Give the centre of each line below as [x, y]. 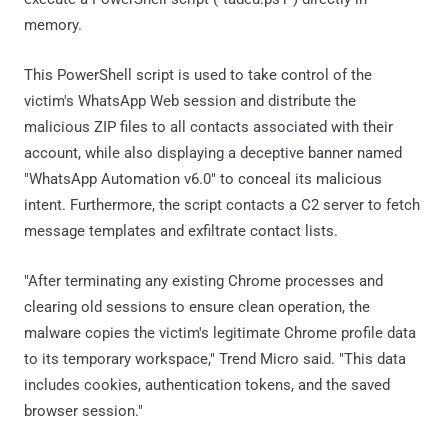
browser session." [83, 410]
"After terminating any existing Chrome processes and [203, 280]
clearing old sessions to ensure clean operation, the [197, 306]
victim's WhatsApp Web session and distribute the [190, 100]
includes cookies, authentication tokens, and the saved [207, 384]
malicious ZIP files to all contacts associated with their [208, 126]
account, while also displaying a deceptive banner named [213, 152]
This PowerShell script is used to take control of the [198, 74]
